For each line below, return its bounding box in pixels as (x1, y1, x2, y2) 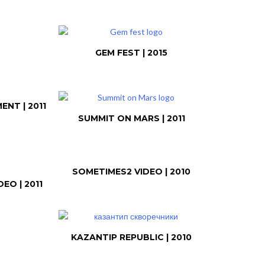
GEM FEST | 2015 (95, 47, 168, 58)
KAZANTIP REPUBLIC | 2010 (71, 232, 192, 243)
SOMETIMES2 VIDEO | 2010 (72, 166, 191, 177)
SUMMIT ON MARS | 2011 (77, 113, 185, 124)
